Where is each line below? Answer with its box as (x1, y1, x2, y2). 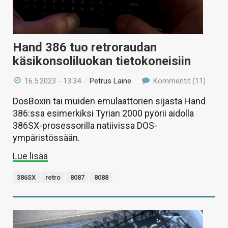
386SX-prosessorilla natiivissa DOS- (13, 120, 157, 131)
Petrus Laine (90, 76, 132, 85)
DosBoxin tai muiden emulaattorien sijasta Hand (13, 95, 206, 106)
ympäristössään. (13, 132, 80, 143)
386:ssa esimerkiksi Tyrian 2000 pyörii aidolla (13, 107, 194, 119)
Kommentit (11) (151, 76, 206, 85)
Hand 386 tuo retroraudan (13, 40, 157, 54)
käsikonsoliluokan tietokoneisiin (13, 53, 191, 68)
